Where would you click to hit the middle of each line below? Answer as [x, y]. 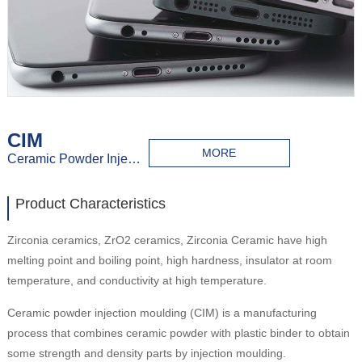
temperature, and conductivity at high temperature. [137, 280]
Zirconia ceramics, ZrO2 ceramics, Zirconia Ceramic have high [167, 240]
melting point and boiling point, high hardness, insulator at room [169, 260]
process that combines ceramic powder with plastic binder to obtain [178, 333]
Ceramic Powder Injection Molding [134, 158]
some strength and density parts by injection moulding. [146, 353]
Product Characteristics [90, 203]
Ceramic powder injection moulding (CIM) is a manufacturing [162, 312]
